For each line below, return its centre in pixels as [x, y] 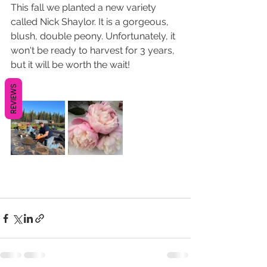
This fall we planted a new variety [85, 7]
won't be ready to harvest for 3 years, [94, 50]
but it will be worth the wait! [70, 65]
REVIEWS [13, 99]
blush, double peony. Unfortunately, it [94, 36]
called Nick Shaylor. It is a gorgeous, [91, 22]
